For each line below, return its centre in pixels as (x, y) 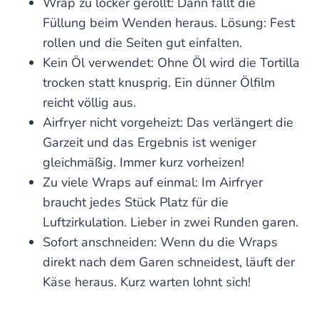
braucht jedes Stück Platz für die (136, 203)
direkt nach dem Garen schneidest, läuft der (169, 262)
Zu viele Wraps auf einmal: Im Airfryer (153, 183)
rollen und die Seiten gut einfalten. (142, 43)
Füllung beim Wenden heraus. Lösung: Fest (169, 23)
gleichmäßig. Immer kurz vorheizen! (143, 163)
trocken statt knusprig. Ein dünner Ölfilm (159, 83)
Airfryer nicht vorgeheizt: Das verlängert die (168, 123)
